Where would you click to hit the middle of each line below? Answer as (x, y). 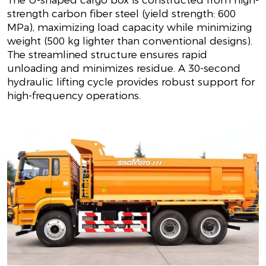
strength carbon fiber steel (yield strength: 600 (121, 14)
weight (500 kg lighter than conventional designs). (129, 41)
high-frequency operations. (74, 96)
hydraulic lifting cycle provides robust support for (131, 82)
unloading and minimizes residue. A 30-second (123, 69)
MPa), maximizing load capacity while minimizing (129, 28)
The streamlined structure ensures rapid (107, 55)
